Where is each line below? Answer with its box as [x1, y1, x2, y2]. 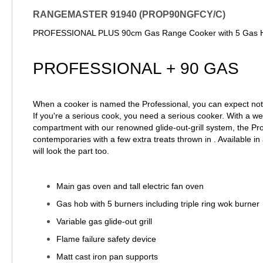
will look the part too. [33, 146, 109, 156]
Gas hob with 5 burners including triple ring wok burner [56, 198, 259, 208]
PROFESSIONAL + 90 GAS [33, 59, 239, 77]
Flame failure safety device [56, 234, 156, 244]
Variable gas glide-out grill [56, 216, 152, 226]
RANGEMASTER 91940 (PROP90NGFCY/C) [33, 9, 225, 19]
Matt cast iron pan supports [56, 251, 158, 261]
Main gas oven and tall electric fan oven [56, 181, 204, 191]
